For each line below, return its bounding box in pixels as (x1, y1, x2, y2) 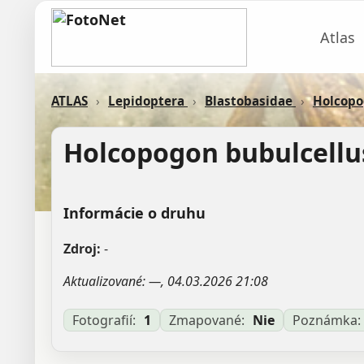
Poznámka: (292, 311, 361, 329)
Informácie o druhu (63, 203, 206, 223)
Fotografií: (72, 311, 136, 329)
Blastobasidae (205, 93, 296, 109)
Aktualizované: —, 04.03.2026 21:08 (63, 272, 268, 290)
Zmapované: (169, 311, 245, 329)
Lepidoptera (108, 93, 188, 109)
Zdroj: (63, 240, 101, 258)
